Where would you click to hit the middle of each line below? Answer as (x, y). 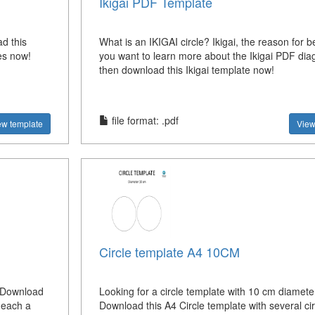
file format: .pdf (143, 120)
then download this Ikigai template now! (186, 69)
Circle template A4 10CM (169, 251)
